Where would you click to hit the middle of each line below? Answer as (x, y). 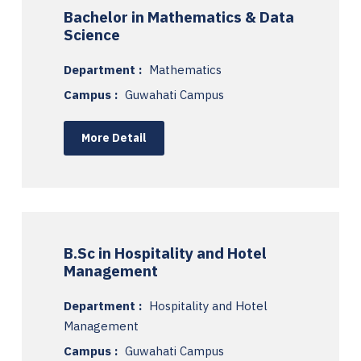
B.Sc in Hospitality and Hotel (165, 253)
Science (92, 34)
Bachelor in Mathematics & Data (179, 17)
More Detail (114, 137)
